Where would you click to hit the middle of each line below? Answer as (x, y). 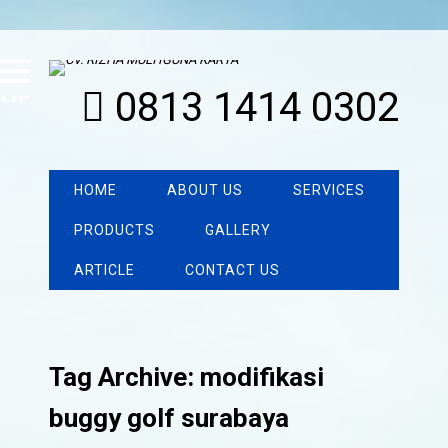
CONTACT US (233, 270)
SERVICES (329, 190)
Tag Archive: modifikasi (187, 377)
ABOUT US (205, 190)
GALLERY (238, 230)
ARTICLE (105, 270)
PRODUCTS (115, 230)
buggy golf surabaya (169, 418)
